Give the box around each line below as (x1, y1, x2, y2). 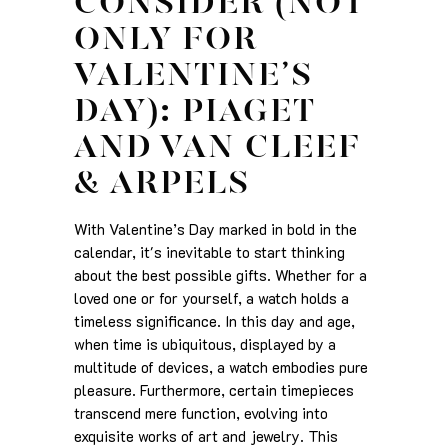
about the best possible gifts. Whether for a (74, 264, 367, 285)
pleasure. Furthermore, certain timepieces (74, 379, 354, 400)
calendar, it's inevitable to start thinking (74, 241, 345, 262)
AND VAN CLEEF (74, 132, 360, 165)
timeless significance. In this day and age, (74, 310, 355, 331)
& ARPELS (74, 168, 250, 201)
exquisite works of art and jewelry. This (74, 425, 338, 446)
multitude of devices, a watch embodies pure (74, 356, 368, 377)
